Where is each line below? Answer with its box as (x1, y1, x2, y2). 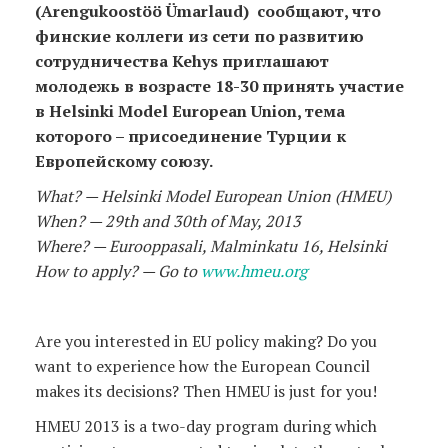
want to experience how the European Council (35, 354, 370, 377)
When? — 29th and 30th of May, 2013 (35, 209, 301, 232)
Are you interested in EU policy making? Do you (35, 329, 377, 352)
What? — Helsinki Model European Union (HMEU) (35, 184, 391, 207)
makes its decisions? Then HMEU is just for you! (35, 379, 381, 402)
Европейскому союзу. (35, 149, 213, 172)
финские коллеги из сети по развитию (35, 24, 364, 47)
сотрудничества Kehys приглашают (35, 49, 329, 72)
